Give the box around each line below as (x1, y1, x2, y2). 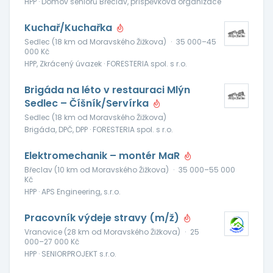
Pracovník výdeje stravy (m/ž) (24, 211, 182, 225)
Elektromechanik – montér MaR (24, 149, 182, 163)
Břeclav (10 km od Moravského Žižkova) (24, 165, 169, 175)
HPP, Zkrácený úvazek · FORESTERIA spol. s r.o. (24, 58, 187, 69)
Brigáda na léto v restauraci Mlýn (24, 83, 190, 97)
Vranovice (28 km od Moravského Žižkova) (24, 227, 180, 237)
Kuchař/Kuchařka (24, 21, 115, 35)
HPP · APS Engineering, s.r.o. (24, 186, 121, 197)
